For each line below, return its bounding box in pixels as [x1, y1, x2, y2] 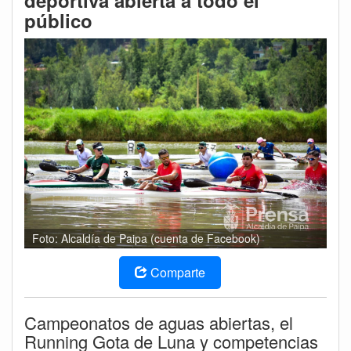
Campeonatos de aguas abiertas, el [24, 309, 293, 335]
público [24, 7, 92, 34]
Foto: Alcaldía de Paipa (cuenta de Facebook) [32, 230, 260, 246]
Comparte [150, 262, 205, 281]
